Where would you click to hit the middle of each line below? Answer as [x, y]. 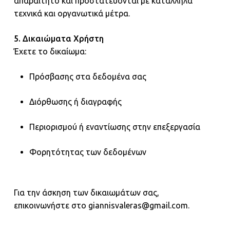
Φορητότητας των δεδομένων [88, 152]
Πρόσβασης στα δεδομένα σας [88, 76]
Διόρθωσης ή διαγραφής [75, 102]
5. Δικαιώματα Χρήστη [59, 39]
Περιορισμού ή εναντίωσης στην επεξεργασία [114, 127]
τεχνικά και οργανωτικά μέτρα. [72, 13]
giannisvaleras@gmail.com [138, 205]
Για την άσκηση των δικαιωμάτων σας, [86, 193]
